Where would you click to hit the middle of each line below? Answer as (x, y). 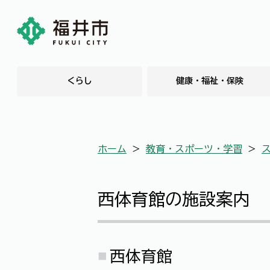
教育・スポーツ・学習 (194, 149)
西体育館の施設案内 (174, 199)
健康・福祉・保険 (210, 81)
